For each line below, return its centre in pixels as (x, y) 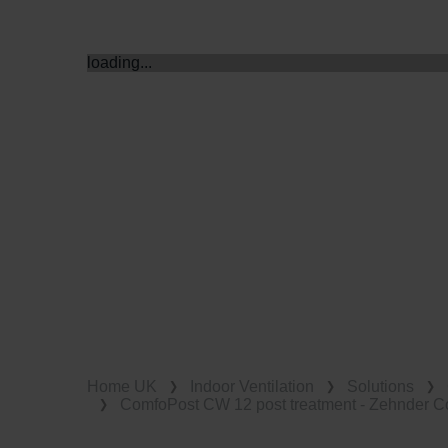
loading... (119, 62)
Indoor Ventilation (252, 386)
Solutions (380, 386)
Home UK (122, 386)
